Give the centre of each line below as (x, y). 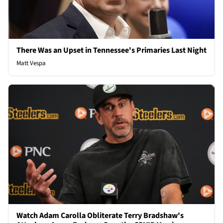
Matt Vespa (31, 63)
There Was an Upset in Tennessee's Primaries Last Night (111, 51)
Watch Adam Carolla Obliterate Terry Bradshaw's (100, 216)
